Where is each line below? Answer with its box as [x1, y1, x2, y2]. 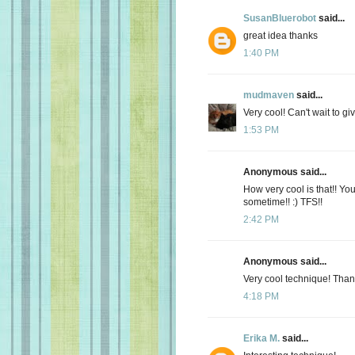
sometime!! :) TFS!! [243, 196, 323, 208]
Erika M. [243, 332, 280, 344]
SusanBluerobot [243, 12, 316, 24]
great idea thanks [243, 29, 318, 41]
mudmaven [243, 89, 294, 101]
